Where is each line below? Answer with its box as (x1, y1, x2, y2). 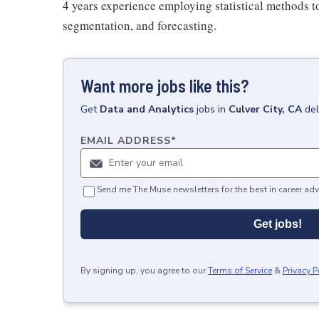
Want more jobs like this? (80, 75, 249, 96)
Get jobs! (253, 218, 302, 230)
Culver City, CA (229, 103, 302, 116)
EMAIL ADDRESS (80, 134, 171, 147)
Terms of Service (208, 265, 272, 276)
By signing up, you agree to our (80, 265, 206, 276)
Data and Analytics (100, 103, 194, 116)
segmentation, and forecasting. (63, 17, 216, 33)
